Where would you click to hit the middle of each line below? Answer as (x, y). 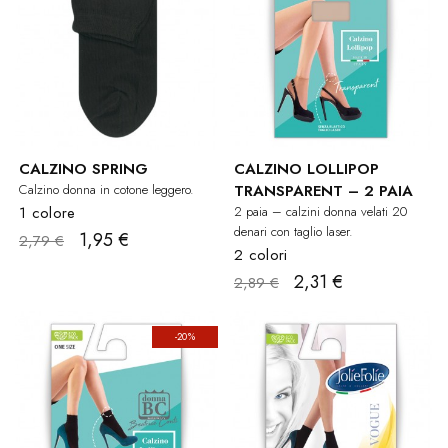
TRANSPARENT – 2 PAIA (323, 190)
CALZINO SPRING (83, 168)
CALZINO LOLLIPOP (306, 168)
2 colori (261, 254)
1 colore (47, 212)
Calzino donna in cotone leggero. (106, 189)
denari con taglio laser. (293, 231)
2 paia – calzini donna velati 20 (320, 211)
